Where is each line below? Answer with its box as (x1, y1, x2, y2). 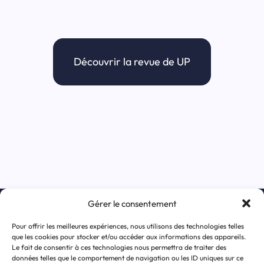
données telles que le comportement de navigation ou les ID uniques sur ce (12, 253, 243, 262)
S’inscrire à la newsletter (65, 207, 199, 223)
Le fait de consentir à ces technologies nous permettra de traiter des (12, 243, 226, 252)
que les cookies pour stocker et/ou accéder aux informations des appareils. (12, 232, 246, 241)
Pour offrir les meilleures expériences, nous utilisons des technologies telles (12, 222, 244, 230)
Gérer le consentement (87, 197, 177, 209)
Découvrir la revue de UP (73, 55, 190, 69)
